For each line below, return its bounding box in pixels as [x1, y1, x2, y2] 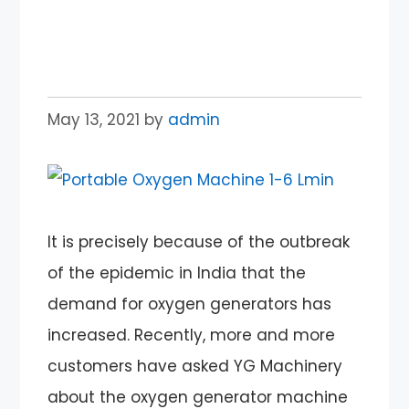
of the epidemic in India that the [47, 261, 307, 284]
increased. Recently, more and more [47, 323, 336, 346]
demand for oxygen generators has [47, 292, 332, 315]
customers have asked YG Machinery [47, 354, 343, 377]
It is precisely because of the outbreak [47, 230, 351, 253]
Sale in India [47, 33, 203, 67]
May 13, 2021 [47, 108, 141, 131]
